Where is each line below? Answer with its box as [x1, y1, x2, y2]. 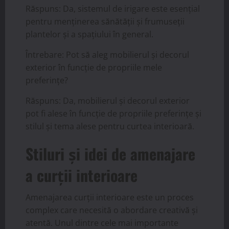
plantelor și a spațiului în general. [26, 29, 153, 40]
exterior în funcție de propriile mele [26, 62, 162, 74]
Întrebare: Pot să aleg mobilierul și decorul [26, 49, 189, 61]
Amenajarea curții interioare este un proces [26, 192, 194, 203]
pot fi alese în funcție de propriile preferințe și [26, 108, 201, 120]
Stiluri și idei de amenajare [26, 142, 195, 166]
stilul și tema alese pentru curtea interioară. [26, 121, 194, 132]
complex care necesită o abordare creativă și [26, 204, 198, 216]
